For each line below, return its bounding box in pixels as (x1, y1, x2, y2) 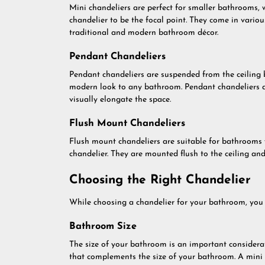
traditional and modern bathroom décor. (69, 28, 218, 37)
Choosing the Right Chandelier (69, 174, 251, 186)
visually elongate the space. (69, 95, 171, 104)
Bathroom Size (69, 222, 137, 231)
